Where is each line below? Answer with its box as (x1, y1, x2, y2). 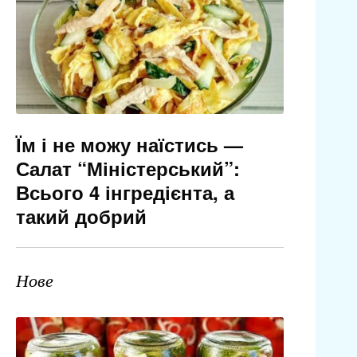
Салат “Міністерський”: (15, 155, 240, 182)
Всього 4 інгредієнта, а (15, 178, 234, 206)
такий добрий (15, 202, 147, 230)
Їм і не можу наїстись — (15, 131, 243, 159)
